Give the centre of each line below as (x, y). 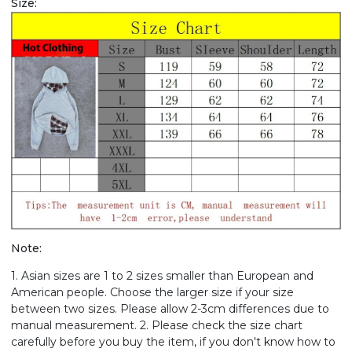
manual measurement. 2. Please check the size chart (157, 326)
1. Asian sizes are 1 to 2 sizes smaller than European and (162, 276)
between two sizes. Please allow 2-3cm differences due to (170, 309)
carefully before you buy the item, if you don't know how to (173, 342)
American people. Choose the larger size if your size (152, 293)
